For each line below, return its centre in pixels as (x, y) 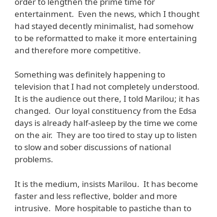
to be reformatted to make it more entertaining (106, 38)
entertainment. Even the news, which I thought (107, 14)
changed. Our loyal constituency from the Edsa (106, 111)
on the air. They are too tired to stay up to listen (106, 135)
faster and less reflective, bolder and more (96, 196)
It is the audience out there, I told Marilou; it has (107, 99)
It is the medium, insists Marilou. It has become (106, 184)
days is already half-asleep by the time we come (106, 123)
